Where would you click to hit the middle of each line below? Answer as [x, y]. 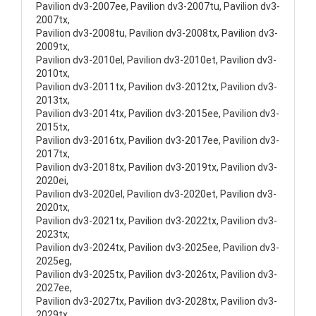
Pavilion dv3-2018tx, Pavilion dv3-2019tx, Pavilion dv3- [157, 167]
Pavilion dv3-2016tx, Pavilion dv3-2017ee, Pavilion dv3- [158, 140]
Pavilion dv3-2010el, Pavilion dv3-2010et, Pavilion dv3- [156, 60]
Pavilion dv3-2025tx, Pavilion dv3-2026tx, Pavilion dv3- [157, 274]
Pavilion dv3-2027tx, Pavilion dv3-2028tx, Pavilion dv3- [157, 301]
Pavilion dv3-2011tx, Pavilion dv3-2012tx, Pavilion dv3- [157, 87]
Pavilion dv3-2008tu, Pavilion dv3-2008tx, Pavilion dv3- [157, 33]
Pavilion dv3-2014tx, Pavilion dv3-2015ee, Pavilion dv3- [158, 114]
